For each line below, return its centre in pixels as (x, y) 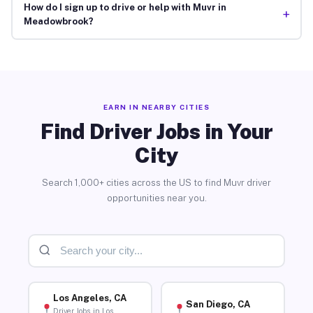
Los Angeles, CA (89, 298)
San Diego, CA (218, 304)
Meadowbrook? (58, 22)
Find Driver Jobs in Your (156, 131)
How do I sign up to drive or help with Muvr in (125, 8)
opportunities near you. (156, 198)
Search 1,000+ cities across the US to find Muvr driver (156, 182)
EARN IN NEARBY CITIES (156, 107)
